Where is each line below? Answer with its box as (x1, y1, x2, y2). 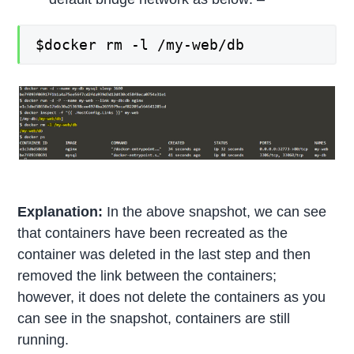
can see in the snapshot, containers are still (17, 310, 291, 326)
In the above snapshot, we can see (107, 203, 327, 220)
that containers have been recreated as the (17, 224, 288, 241)
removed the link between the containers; (17, 267, 277, 284)
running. (17, 331, 70, 348)
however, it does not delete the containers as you (17, 288, 326, 305)
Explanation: (17, 203, 107, 220)
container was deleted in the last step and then (17, 246, 311, 262)
